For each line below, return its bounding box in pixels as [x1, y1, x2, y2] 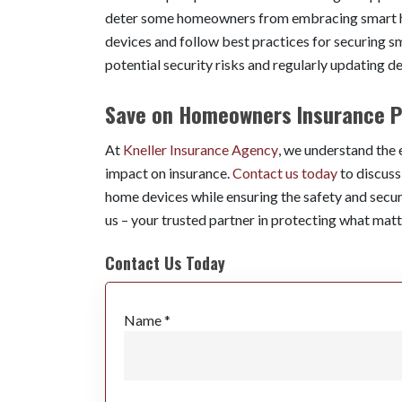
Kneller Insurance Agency [123, 140, 278, 158]
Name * [124, 310, 170, 328]
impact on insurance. [105, 163, 232, 181]
